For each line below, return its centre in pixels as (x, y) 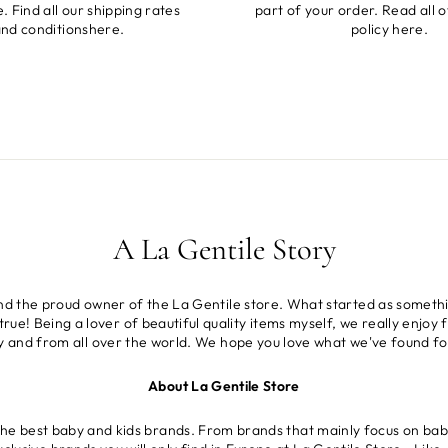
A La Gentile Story (224, 250)
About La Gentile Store (224, 386)
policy (371, 29)
